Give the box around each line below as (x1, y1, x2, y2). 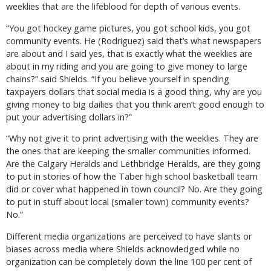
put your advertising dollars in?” (6, 111, 132, 123)
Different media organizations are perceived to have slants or (6, 230, 252, 242)
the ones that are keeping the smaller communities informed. (6, 145, 250, 157)
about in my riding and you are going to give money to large (6, 60, 247, 72)
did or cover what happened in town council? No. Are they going (6, 183, 263, 195)
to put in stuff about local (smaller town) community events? (6, 196, 249, 208)
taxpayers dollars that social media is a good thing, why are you (6, 85, 262, 97)
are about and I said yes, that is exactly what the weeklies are (6, 47, 252, 59)
